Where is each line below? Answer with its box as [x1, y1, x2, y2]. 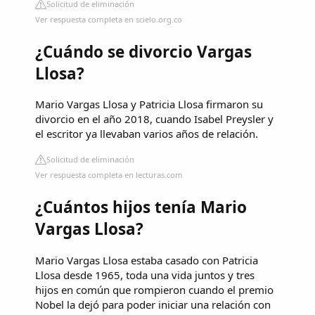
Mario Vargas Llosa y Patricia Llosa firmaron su [35, 97, 263, 112]
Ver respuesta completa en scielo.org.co [35, 13, 182, 25]
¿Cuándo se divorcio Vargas [35, 40, 252, 63]
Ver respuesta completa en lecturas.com [35, 169, 183, 181]
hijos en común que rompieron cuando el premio [35, 282, 274, 297]
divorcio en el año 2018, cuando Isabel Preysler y [35, 112, 274, 127]
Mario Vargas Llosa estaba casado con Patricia [35, 252, 258, 267]
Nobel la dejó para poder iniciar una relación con [35, 297, 271, 311]
